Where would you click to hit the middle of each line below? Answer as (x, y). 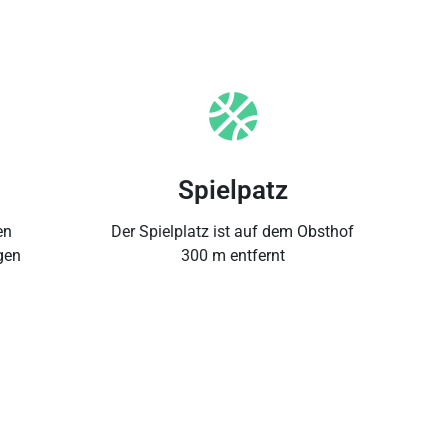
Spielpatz (232, 189)
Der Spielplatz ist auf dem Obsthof (232, 231)
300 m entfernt (232, 255)
